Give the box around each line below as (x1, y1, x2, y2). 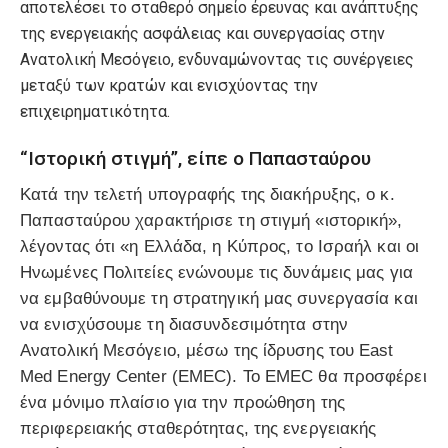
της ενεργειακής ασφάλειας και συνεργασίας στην (20, 24, 385, 44)
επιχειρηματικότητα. (20, 102, 170, 122)
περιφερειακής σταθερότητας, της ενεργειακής (20, 419, 377, 439)
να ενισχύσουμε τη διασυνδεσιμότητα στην (20, 315, 348, 335)
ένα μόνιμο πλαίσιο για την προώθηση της (20, 393, 345, 413)
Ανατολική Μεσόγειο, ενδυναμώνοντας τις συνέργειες (20, 50, 414, 70)
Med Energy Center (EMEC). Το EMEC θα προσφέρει (20, 367, 427, 387)
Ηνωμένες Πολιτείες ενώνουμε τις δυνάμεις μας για (20, 263, 413, 283)
